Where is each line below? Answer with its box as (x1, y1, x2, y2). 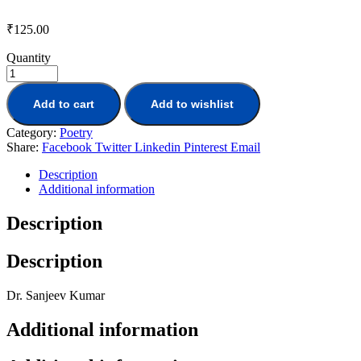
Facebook (42, 139, 92, 154)
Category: (6, 125, 60, 139)
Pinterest (184, 139, 227, 154)
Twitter (95, 139, 131, 154)
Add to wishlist (151, 97, 234, 110)
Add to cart (33, 97, 94, 110)
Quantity (6, 50, 51, 64)
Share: (6, 139, 39, 154)
